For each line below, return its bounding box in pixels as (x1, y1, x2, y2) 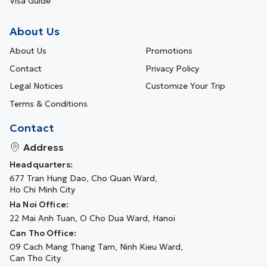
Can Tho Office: (10, 227, 77, 238)
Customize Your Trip (145, 80, 225, 92)
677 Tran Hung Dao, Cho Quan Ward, (10, 172, 157, 184)
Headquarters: (10, 159, 73, 170)
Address (23, 141, 64, 153)
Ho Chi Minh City (10, 184, 75, 195)
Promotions (145, 45, 193, 57)
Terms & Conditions (10, 98, 88, 109)
